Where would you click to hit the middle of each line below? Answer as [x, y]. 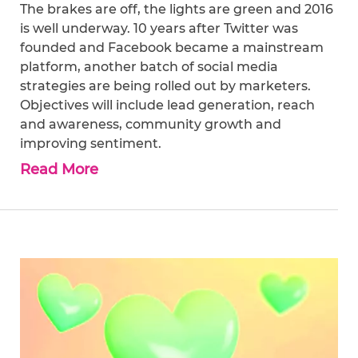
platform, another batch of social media [149, 66]
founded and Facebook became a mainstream [172, 47]
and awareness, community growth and [151, 124]
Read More [59, 169]
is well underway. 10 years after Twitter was [159, 28]
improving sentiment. [91, 143]
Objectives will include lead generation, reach [167, 105]
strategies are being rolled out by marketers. [165, 86]
